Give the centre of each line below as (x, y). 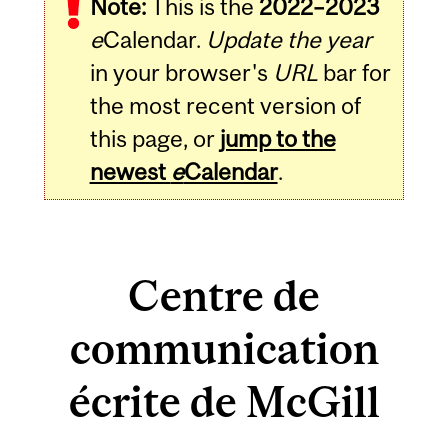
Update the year (288, 40)
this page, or (154, 139)
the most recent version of (225, 106)
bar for (354, 73)
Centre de (224, 295)
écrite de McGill (224, 401)
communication (224, 348)
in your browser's (181, 73)
